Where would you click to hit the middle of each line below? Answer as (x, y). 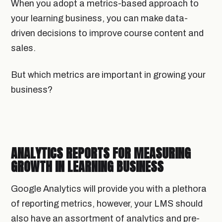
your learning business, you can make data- (99, 18)
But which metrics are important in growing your (108, 75)
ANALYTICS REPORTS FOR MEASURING (101, 153)
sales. (24, 48)
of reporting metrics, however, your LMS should (107, 203)
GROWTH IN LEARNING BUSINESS (87, 166)
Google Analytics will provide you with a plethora (109, 189)
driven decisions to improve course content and (107, 33)
